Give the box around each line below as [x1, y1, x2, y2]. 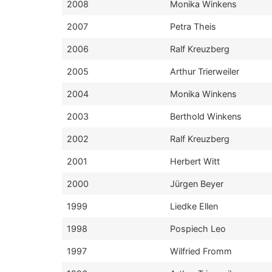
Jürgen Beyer [170, 178, 223, 189]
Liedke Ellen [170, 201, 218, 211]
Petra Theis [170, 21, 216, 32]
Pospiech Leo [170, 223, 226, 234]
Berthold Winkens [170, 111, 242, 121]
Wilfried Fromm [170, 246, 232, 256]
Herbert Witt [170, 156, 220, 166]
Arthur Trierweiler [170, 66, 239, 76]
